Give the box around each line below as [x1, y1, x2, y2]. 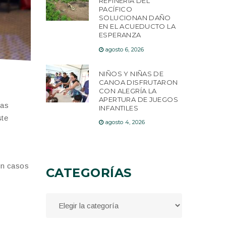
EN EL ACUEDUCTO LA [99, 22, 176, 31]
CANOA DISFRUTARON [99, 78, 178, 86]
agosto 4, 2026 [105, 119, 145, 126]
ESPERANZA [99, 31, 141, 39]
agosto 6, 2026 [105, 45, 144, 53]
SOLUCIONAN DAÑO [99, 14, 171, 22]
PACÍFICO [99, 5, 133, 14]
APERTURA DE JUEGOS [99, 95, 179, 103]
